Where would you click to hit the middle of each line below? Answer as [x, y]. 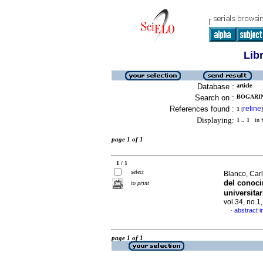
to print [140, 183]
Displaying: [215, 120]
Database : [216, 87]
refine [252, 109]
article [244, 85]
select [137, 172]
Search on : [215, 98]
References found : [202, 109]
